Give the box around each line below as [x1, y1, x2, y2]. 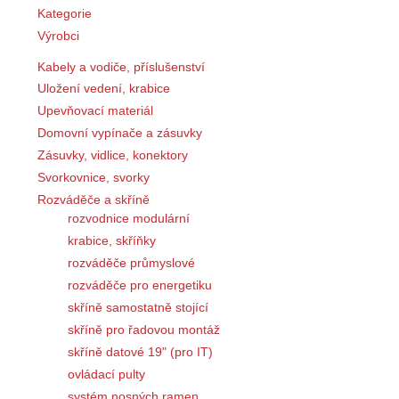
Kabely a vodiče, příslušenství [37, 59, 205, 74]
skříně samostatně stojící [68, 300, 208, 315]
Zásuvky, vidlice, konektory [37, 148, 188, 163]
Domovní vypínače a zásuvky [37, 126, 202, 141]
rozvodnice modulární [68, 211, 190, 226]
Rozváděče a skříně [37, 192, 150, 208]
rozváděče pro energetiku [68, 278, 212, 293]
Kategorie [37, 5, 92, 20]
